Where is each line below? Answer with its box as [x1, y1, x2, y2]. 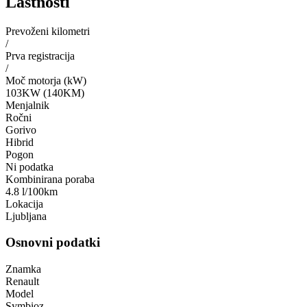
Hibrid [5, 136, 34, 148]
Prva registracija [5, 49, 75, 62]
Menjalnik [5, 99, 49, 111]
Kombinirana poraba [5, 173, 95, 185]
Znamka [5, 263, 41, 275]
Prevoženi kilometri [5, 25, 90, 37]
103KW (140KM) [5, 86, 84, 99]
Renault [5, 275, 39, 288]
